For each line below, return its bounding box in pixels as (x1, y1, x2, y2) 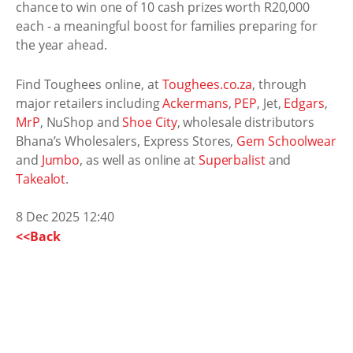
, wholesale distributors (176, 113, 315, 131)
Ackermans (162, 94, 229, 112)
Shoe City (122, 113, 177, 131)
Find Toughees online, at (16, 75, 162, 93)
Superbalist (198, 150, 266, 169)
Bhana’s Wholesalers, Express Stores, (16, 132, 237, 150)
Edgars (284, 94, 325, 112)
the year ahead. (16, 36, 107, 54)
